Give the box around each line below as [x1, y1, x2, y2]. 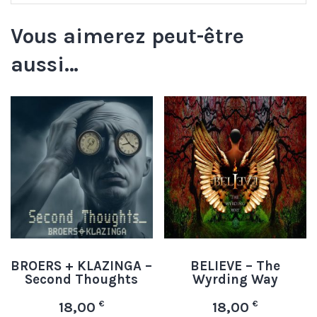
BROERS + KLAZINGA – [11, 258, 153, 274]
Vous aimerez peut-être [11, 23, 244, 50]
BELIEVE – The [190, 258, 281, 274]
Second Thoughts [25, 271, 139, 287]
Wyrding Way [192, 271, 279, 287]
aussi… [11, 52, 79, 78]
